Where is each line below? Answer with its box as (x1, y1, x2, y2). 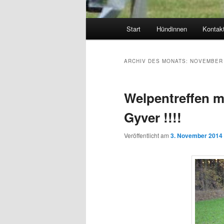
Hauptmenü (86, 18, 124, 29)
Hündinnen (156, 24, 187, 34)
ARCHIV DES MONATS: (124, 57, 190, 65)
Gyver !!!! (124, 108, 181, 127)
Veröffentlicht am (124, 131, 170, 140)
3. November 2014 (170, 131, 222, 140)
